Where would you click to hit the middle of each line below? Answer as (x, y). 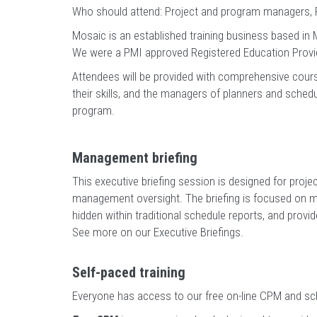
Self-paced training (129, 272)
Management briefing (135, 158)
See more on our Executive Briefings (156, 232)
